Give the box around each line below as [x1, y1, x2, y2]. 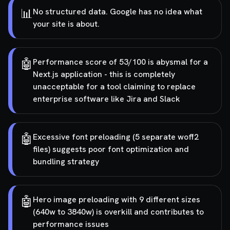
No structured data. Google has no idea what [33, 6, 202, 17]
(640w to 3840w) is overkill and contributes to [33, 206, 204, 217]
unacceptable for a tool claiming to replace [33, 81, 196, 92]
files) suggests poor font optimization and [33, 144, 189, 155]
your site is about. [33, 18, 100, 29]
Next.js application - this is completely [33, 69, 175, 80]
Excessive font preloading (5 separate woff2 [33, 131, 199, 142]
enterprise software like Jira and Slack [33, 93, 180, 104]
